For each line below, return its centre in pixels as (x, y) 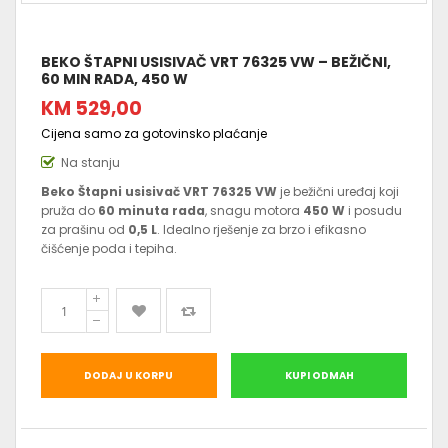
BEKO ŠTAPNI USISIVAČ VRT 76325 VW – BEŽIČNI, (216, 62)
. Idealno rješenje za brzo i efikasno (261, 230)
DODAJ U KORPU (129, 375)
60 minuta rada (151, 211)
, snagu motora (254, 211)
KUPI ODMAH (319, 375)
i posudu (373, 211)
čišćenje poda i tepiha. (109, 249)
